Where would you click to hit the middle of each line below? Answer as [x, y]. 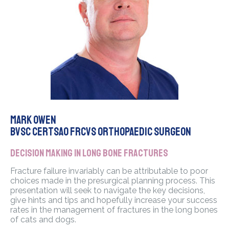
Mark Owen [33, 120]
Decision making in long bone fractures [89, 153]
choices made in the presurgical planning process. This [113, 181]
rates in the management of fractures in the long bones [114, 210]
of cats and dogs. [43, 220]
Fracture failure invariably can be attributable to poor [109, 171]
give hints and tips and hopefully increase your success [114, 200]
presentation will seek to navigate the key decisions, [108, 191]
